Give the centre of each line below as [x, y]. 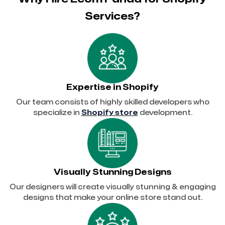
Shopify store [109, 113]
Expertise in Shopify [113, 87]
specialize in [57, 113]
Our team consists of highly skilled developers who [113, 102]
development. [165, 113]
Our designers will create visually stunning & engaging [113, 187]
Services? [113, 16]
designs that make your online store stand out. [113, 197]
